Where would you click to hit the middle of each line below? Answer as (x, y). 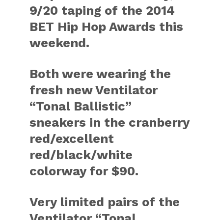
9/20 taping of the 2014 (102, 11)
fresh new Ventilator (94, 90)
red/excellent (72, 139)
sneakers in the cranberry (110, 123)
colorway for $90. (84, 171)
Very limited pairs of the (105, 202)
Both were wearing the (100, 74)
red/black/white (81, 155)
